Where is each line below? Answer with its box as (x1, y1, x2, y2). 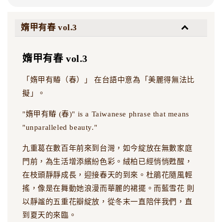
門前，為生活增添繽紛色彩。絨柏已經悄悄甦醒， (22, 157, 193, 166)
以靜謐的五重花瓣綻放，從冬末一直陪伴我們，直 (22, 197, 193, 206)
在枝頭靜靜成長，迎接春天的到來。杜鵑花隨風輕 (22, 170, 193, 179)
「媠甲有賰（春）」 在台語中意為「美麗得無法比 (22, 75, 195, 84)
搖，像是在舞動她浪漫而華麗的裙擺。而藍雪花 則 (22, 184, 195, 192)
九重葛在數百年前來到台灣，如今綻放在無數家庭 (22, 144, 193, 152)
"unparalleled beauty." (22, 123, 98, 131)
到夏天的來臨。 (22, 211, 77, 219)
